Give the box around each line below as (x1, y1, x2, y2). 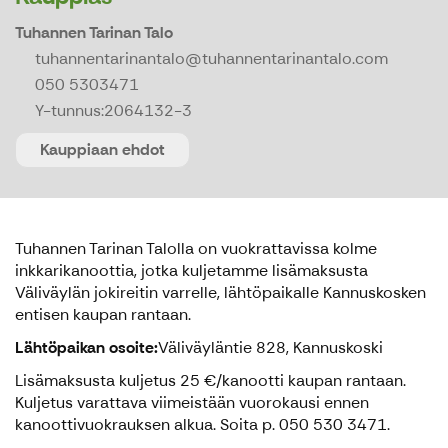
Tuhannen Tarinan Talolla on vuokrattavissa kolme (15, 238, 377, 260)
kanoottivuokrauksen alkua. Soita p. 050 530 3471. (15, 414, 390, 436)
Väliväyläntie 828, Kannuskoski (158, 337, 383, 359)
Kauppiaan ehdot (40, 139, 165, 161)
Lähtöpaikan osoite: (15, 337, 158, 359)
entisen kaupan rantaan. (15, 304, 191, 326)
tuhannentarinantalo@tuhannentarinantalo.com (35, 48, 388, 70)
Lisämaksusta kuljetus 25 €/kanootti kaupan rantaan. (15, 370, 406, 392)
